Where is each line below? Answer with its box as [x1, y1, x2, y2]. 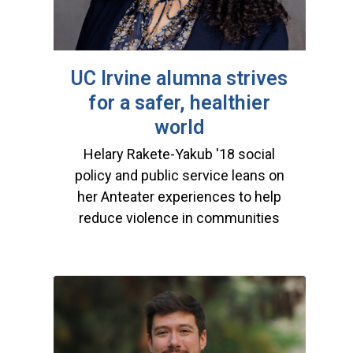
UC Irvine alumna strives [70, 66, 288, 90]
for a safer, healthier [88, 91, 270, 114]
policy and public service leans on [74, 166, 284, 184]
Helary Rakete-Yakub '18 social [84, 145, 276, 162]
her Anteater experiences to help [77, 188, 282, 205]
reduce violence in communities [79, 209, 281, 226]
